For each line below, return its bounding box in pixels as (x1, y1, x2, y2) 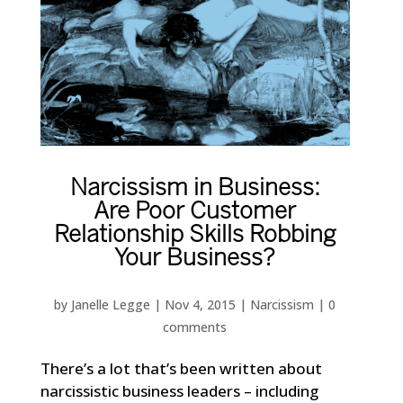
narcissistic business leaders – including (40, 380, 318, 401)
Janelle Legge (71, 295, 151, 313)
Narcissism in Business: (69, 177, 320, 200)
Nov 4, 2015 (165, 295, 237, 313)
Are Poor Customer (94, 201, 297, 223)
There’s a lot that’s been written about (40, 357, 322, 379)
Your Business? (114, 247, 276, 270)
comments (163, 318, 228, 336)
